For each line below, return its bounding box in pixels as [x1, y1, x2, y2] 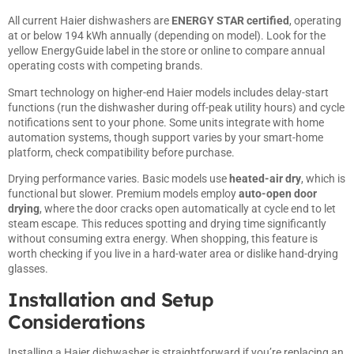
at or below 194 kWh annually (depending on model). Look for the [8, 29, 326, 43]
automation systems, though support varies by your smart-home [8, 130, 323, 144]
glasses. [8, 262, 48, 276]
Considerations [8, 309, 145, 333]
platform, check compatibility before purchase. [8, 145, 235, 159]
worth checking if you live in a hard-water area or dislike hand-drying [8, 247, 338, 261]
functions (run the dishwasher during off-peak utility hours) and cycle [8, 100, 345, 114]
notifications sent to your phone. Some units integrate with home [8, 115, 324, 129]
